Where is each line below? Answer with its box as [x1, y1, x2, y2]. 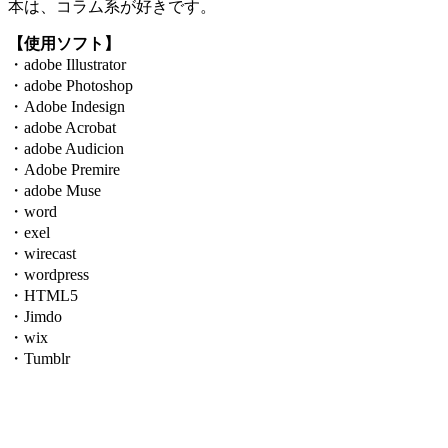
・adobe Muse [8, 181, 101, 199]
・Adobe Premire [8, 160, 120, 178]
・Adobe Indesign [8, 97, 125, 115]
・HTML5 [8, 286, 78, 304]
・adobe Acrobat [8, 118, 116, 136]
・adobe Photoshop [8, 76, 133, 94]
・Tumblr [8, 349, 70, 367]
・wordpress [8, 265, 89, 283]
